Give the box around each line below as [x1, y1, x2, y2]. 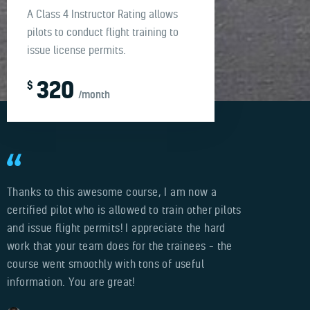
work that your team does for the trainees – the [7, 238, 232, 253]
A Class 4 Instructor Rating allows [26, 7, 178, 21]
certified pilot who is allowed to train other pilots [7, 202, 241, 217]
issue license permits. [26, 43, 126, 57]
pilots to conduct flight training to [26, 25, 179, 39]
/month [77, 88, 110, 102]
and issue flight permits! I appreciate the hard [7, 220, 226, 235]
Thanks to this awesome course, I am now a [7, 184, 217, 199]
